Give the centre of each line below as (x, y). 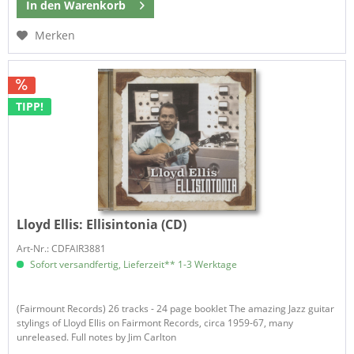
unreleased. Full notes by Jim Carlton (97, 337)
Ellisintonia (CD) (137, 225)
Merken (55, 35)
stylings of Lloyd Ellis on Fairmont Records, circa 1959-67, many (155, 323)
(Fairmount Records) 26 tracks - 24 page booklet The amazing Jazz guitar (176, 309)
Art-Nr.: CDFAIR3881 (62, 249)
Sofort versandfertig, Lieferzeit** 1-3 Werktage (133, 265)
